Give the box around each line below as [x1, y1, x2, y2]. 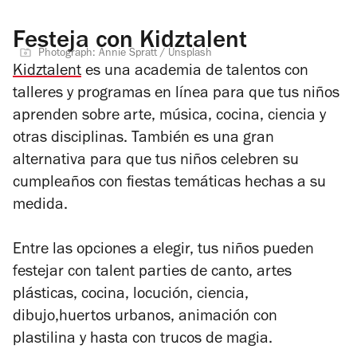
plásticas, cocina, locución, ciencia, [13, 287, 249, 304]
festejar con [13, 265, 96, 281]
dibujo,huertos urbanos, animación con [13, 309, 277, 326]
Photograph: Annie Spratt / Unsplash [38, 48, 212, 60]
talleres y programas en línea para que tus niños [13, 86, 339, 103]
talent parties [96, 265, 190, 281]
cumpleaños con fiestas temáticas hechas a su [13, 175, 326, 192]
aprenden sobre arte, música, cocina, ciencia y [13, 108, 326, 125]
